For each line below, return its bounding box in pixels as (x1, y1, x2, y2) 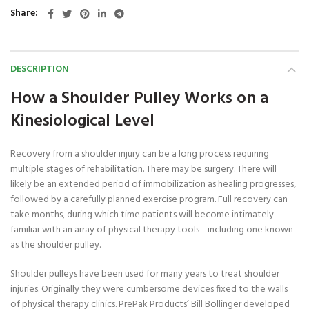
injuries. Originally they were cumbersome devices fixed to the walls (10, 281, 288, 298)
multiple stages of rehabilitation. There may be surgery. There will (10, 161, 277, 178)
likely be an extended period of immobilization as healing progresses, (10, 177, 296, 193)
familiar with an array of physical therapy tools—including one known (10, 222, 293, 239)
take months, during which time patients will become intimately (10, 207, 274, 223)
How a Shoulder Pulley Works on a (10, 86, 268, 112)
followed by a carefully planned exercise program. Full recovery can (10, 192, 288, 208)
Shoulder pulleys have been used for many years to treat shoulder (10, 266, 279, 283)
